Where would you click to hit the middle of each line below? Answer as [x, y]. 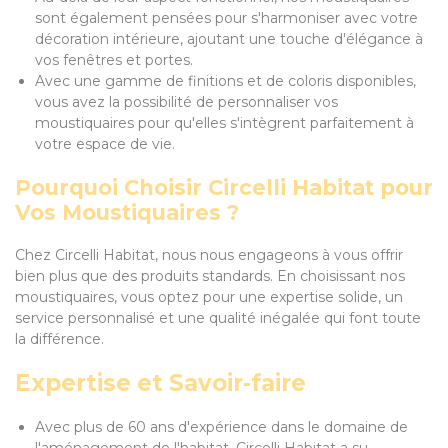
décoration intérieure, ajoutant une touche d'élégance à [229, 39]
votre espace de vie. [105, 144]
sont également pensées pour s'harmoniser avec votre [226, 18]
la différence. [59, 339]
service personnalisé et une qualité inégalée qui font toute [218, 318]
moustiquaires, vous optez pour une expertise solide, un [209, 297]
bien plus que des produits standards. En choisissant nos [210, 276]
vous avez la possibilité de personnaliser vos [186, 102]
